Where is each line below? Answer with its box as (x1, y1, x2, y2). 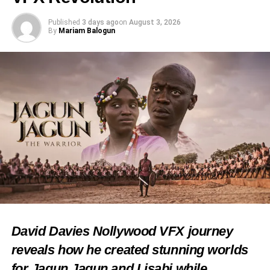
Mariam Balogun (58, 26, 115, 35)
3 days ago (81, 17, 119, 27)
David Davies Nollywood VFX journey (11, 223, 233, 239)
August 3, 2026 (128, 17, 181, 27)
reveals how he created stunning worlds (11, 242, 248, 257)
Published (48, 17, 80, 27)
